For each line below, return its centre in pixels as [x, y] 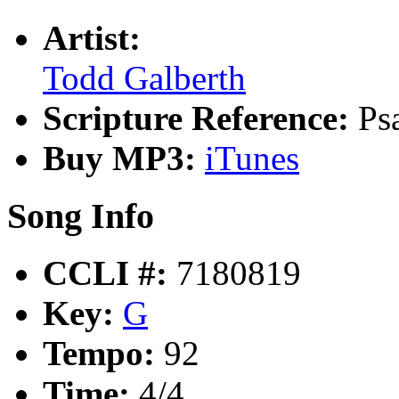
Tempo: [103, 354]
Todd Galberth [144, 77]
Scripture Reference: [200, 118]
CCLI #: [110, 273]
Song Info [81, 216]
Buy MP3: [124, 158]
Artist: [92, 37]
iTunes [252, 158]
